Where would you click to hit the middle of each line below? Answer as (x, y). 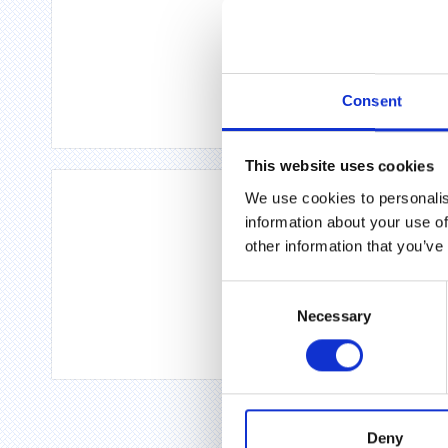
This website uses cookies (339, 166)
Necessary (334, 315)
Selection (251, 316)
